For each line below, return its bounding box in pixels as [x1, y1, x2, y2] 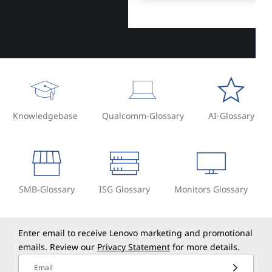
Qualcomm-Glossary [101, 110, 184, 122]
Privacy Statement [97, 241, 170, 253]
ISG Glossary [99, 183, 151, 195]
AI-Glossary [208, 110, 254, 122]
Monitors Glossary [174, 183, 248, 195]
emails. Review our [18, 241, 97, 253]
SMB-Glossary [19, 183, 75, 195]
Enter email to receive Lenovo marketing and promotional [18, 227, 253, 239]
